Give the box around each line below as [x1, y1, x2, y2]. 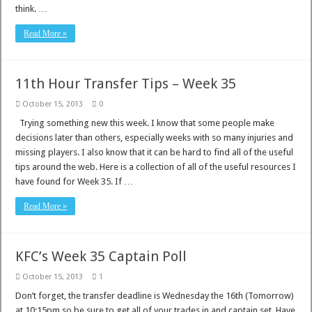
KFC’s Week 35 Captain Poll [15, 248, 187, 265]
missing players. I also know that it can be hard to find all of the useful [15, 147, 294, 157]
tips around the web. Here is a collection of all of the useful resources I [15, 162, 297, 172]
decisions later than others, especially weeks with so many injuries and [15, 132, 294, 143]
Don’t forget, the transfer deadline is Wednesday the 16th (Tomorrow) [15, 290, 295, 301]
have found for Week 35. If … [15, 176, 134, 187]
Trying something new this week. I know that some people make [15, 118, 275, 128]
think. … [15, 3, 48, 14]
